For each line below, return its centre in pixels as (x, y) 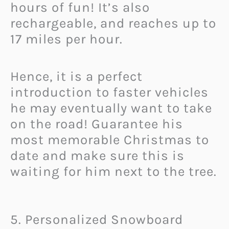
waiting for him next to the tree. (113, 171)
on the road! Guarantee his (97, 124)
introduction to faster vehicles (109, 92)
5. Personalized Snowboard (97, 220)
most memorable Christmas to (110, 140)
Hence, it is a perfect (76, 76)
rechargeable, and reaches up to (113, 24)
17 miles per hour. (66, 39)
